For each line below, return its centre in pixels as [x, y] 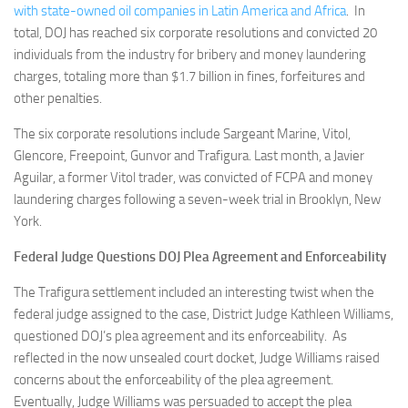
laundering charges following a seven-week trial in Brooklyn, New [197, 199]
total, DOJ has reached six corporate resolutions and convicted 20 [195, 33]
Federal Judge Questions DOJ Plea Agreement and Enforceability [200, 257]
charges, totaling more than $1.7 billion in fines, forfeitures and [189, 76]
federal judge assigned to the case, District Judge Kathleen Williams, [204, 314]
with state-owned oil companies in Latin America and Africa [180, 11]
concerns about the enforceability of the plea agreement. [175, 380]
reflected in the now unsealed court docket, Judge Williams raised [197, 358]
